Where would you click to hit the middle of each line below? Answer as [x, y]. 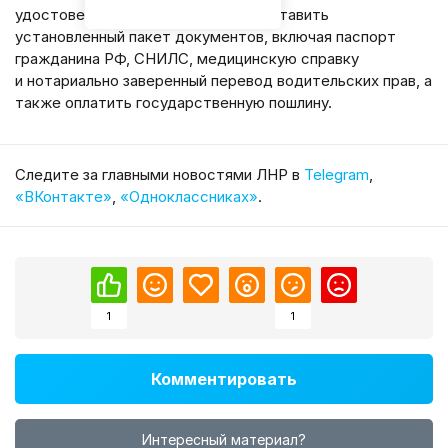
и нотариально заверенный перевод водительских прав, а [223, 80]
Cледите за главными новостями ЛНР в [159, 174]
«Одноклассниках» [189, 196]
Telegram [336, 174]
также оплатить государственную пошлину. [173, 102]
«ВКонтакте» [63, 196]
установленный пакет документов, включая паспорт [205, 36]
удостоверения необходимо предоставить [172, 14]
